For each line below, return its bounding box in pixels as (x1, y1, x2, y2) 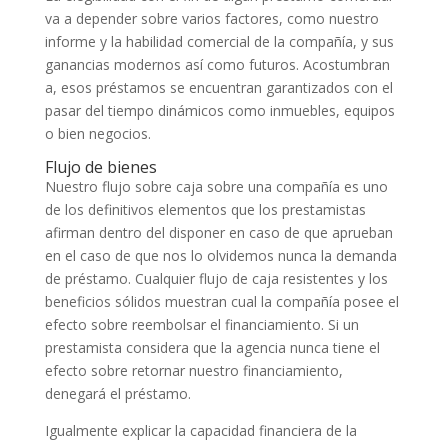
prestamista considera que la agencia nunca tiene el (44, 338, 380, 357)
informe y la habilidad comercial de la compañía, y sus (44, 32, 394, 51)
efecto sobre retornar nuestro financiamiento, (44, 361, 343, 380)
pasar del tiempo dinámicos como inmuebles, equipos (44, 101, 395, 120)
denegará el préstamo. (44, 384, 191, 403)
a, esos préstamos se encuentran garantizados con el (44, 78, 393, 97)
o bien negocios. (44, 124, 151, 143)
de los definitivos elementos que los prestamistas (44, 200, 366, 219)
